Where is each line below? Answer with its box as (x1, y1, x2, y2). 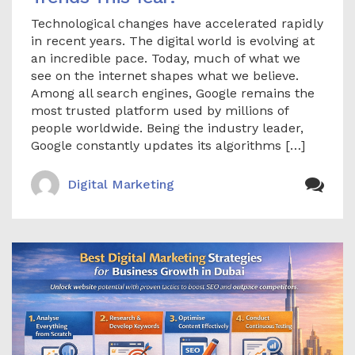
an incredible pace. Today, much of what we (31, 51, 300, 67)
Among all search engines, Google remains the (31, 86, 315, 101)
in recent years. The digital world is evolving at (31, 33, 315, 49)
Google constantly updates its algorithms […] (31, 138, 305, 154)
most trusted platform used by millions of (31, 103, 288, 119)
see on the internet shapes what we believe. (31, 68, 299, 84)
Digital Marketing (67, 177, 174, 193)
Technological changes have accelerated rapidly (31, 16, 323, 32)
